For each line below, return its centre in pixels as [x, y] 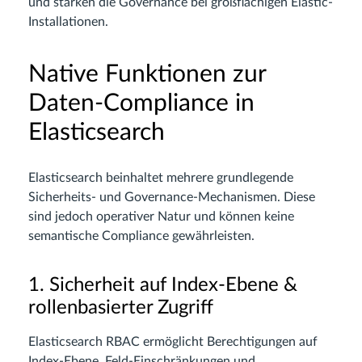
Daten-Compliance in [141, 103]
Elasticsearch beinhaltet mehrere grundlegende [161, 178]
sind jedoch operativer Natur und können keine [161, 217]
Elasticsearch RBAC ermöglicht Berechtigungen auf [173, 342]
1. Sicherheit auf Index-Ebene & [163, 285]
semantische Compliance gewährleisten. [141, 236]
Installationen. [68, 22]
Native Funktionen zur [147, 74]
